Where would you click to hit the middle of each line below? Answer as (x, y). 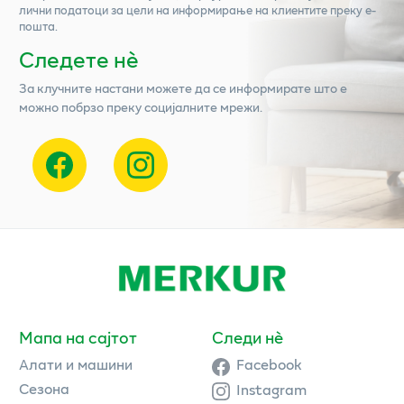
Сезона (44, 389)
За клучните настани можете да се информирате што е (183, 87)
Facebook (269, 364)
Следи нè (247, 338)
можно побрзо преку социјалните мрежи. (141, 106)
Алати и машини (76, 364)
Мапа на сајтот (78, 338)
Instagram (271, 389)
